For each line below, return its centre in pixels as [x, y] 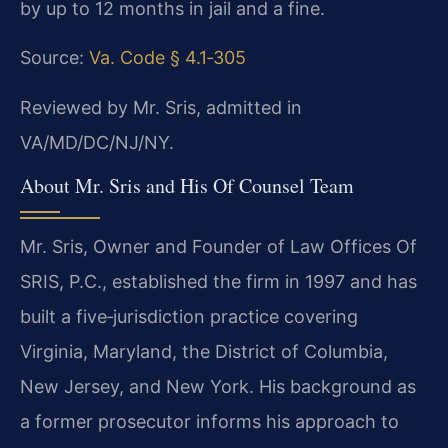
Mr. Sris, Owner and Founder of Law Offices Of [218, 246]
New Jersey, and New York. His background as [218, 386]
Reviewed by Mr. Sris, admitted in [161, 107]
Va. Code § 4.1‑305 [167, 58]
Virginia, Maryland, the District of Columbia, [204, 351]
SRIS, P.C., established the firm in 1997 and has [218, 281]
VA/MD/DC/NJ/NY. [97, 142]
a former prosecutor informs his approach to [209, 421]
